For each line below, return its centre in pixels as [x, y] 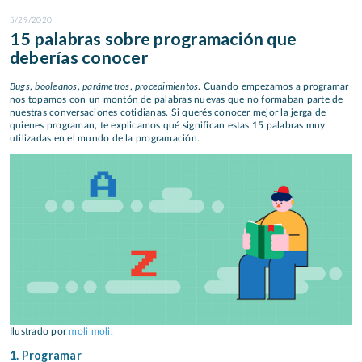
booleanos [56, 86]
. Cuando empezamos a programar [274, 87]
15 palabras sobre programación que [154, 39]
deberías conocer [79, 58]
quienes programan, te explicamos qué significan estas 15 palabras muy [168, 126]
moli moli [90, 331]
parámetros [106, 86]
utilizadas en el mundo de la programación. [105, 139]
